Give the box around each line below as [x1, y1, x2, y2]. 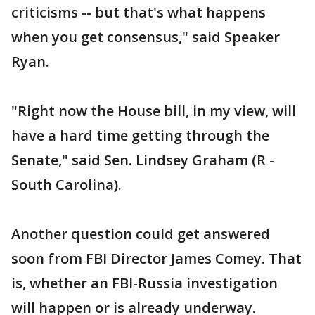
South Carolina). [11, 174, 122, 194]
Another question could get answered [11, 224, 270, 243]
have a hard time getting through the [11, 125, 269, 145]
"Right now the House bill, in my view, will [11, 101, 296, 120]
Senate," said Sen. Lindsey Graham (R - [11, 150, 274, 169]
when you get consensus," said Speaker [11, 27, 280, 46]
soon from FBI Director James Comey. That [11, 248, 302, 268]
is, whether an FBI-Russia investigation [11, 273, 278, 292]
